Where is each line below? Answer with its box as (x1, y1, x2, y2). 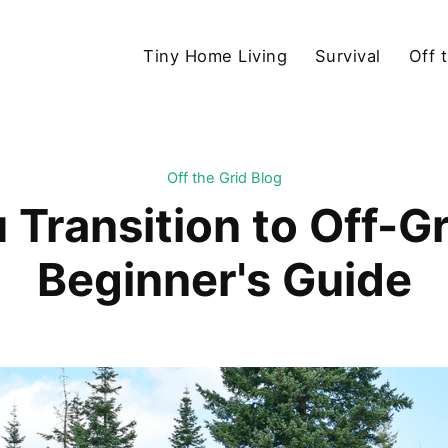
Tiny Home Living (143, 45, 288, 66)
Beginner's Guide (36, 252, 412, 308)
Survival (314, 45, 381, 66)
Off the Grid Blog (166, 169, 282, 188)
